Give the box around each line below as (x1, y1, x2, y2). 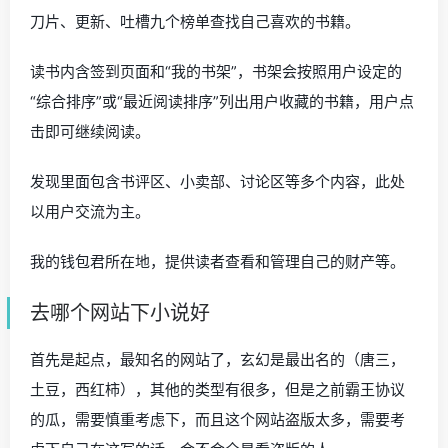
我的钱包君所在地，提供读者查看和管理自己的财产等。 (30, 252, 405, 272)
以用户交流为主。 (30, 202, 150, 222)
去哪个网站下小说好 (30, 301, 210, 326)
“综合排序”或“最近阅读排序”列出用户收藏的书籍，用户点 (30, 92, 414, 112)
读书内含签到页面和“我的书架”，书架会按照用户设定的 (30, 62, 402, 82)
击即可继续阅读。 (30, 122, 150, 142)
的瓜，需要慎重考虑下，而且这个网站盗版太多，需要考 (30, 410, 405, 430)
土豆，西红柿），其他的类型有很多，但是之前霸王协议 (30, 380, 405, 400)
